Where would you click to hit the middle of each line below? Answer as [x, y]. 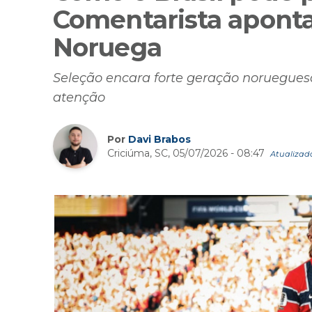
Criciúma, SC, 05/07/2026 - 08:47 [187, 153]
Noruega [107, 48]
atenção [79, 98]
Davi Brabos [159, 139]
